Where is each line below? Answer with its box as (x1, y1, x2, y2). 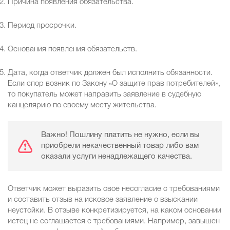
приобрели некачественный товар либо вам (41, 142, 199, 150)
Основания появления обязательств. (8, 46, 137, 53)
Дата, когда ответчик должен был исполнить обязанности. (8, 69, 213, 77)
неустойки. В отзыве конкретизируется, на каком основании (8, 207, 221, 215)
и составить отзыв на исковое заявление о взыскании (8, 196, 198, 204)
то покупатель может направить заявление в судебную (8, 91, 201, 99)
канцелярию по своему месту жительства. (8, 102, 157, 109)
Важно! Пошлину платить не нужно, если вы (41, 131, 200, 139)
